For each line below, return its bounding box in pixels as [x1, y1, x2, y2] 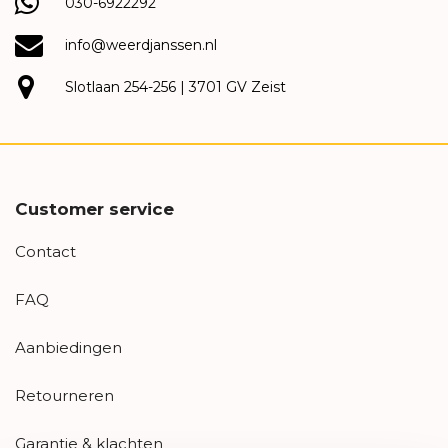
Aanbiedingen [15, 338, 122, 357]
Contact [15, 242, 76, 261]
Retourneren [15, 386, 114, 405]
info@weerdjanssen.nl [65, 36, 217, 54]
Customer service [15, 199, 174, 219]
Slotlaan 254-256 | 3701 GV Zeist [65, 78, 286, 96]
